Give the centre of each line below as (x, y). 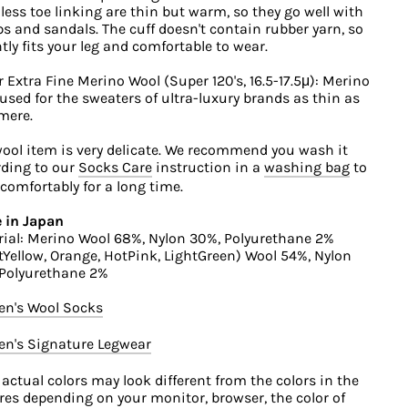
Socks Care (115, 167)
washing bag (306, 167)
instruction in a (208, 167)
